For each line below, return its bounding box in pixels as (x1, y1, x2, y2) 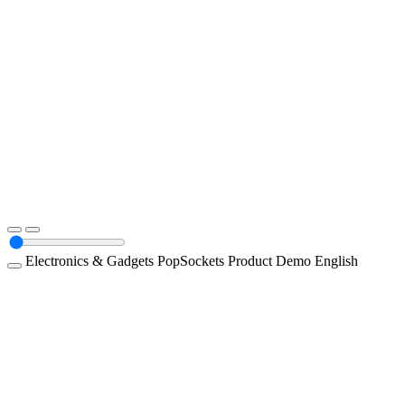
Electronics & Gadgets (25, 252, 157, 268)
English (315, 252, 358, 268)
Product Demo (228, 252, 315, 268)
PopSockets (157, 252, 228, 268)
